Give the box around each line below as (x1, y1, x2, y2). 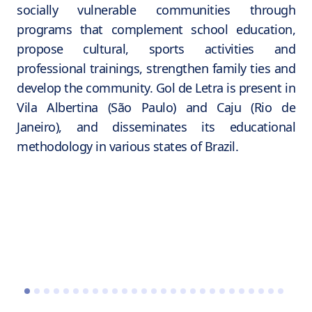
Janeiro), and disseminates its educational (17, 118, 295, 136)
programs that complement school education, (17, 21, 295, 38)
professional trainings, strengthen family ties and (17, 60, 295, 77)
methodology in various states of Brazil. (17, 138, 238, 155)
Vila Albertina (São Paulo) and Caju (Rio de (17, 99, 295, 116)
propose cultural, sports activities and (17, 40, 295, 58)
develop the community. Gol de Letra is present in (17, 79, 295, 97)
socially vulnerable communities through (17, 1, 295, 19)
